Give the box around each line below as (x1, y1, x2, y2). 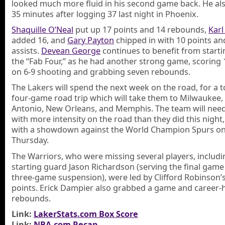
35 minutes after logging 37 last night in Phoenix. (12, 8, 198, 20)
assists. (12, 45, 41, 56)
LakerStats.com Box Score (34, 208, 138, 220)
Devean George (41, 45, 100, 56)
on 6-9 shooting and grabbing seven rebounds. (12, 66, 190, 77)
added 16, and (12, 34, 67, 46)
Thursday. (12, 135, 49, 146)
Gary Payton (67, 34, 114, 46)
